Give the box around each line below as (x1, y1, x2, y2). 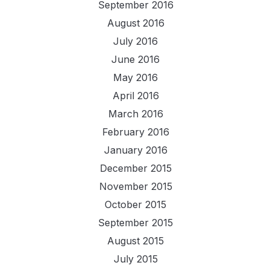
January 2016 (103, 143, 168, 156)
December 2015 (99, 162, 172, 174)
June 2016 (111, 53, 160, 65)
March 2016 (108, 107, 163, 120)
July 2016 (113, 34, 158, 47)
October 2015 (105, 198, 166, 211)
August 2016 (106, 16, 165, 29)
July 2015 (113, 252, 158, 265)
